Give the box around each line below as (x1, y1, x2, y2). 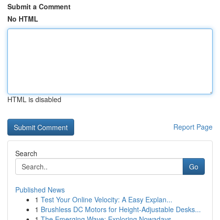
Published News (15, 185, 65, 194)
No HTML (7, 14, 38, 24)
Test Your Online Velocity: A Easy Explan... (41, 194, 172, 204)
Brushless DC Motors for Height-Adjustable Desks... (41, 204, 201, 214)
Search (15, 148, 37, 158)
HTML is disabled (7, 94, 61, 104)
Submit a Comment (7, 1, 71, 11)
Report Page (173, 122, 213, 132)
